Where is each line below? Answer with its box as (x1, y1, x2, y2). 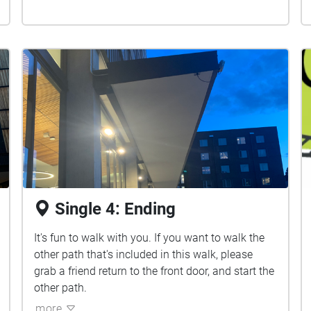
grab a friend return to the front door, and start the (34, 264, 275, 278)
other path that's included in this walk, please (34, 248, 253, 261)
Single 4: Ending (55, 199, 176, 219)
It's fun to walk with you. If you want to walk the (34, 231, 265, 244)
